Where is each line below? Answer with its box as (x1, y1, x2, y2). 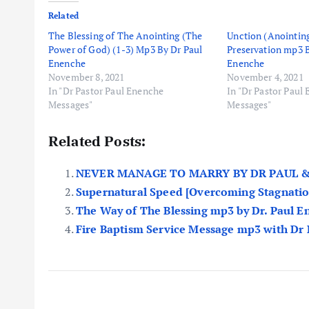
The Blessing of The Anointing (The (48, 29, 203, 42)
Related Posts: (48, 132, 146, 150)
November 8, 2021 (48, 70, 125, 83)
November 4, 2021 (227, 70, 303, 83)
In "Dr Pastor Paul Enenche (48, 84, 164, 97)
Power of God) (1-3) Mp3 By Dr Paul (48, 43, 203, 56)
